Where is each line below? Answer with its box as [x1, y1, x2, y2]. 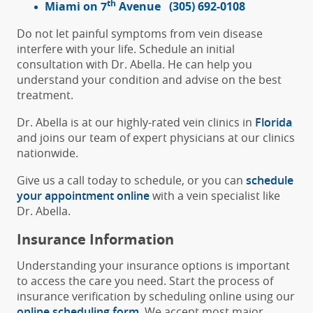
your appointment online [17, 187, 152, 203]
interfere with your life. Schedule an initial [17, 41, 235, 57]
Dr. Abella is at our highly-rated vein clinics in [17, 114, 255, 130]
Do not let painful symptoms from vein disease [17, 25, 263, 41]
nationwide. [17, 145, 78, 161]
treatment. [17, 87, 73, 103]
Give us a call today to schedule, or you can [17, 172, 246, 188]
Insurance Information [17, 229, 174, 249]
